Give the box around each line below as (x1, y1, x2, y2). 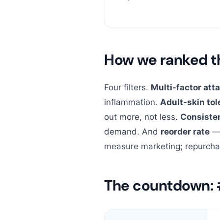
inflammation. (104, 97, 160, 107)
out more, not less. (104, 111, 180, 122)
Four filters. (104, 82, 151, 92)
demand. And (104, 126, 161, 137)
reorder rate (161, 126, 210, 137)
